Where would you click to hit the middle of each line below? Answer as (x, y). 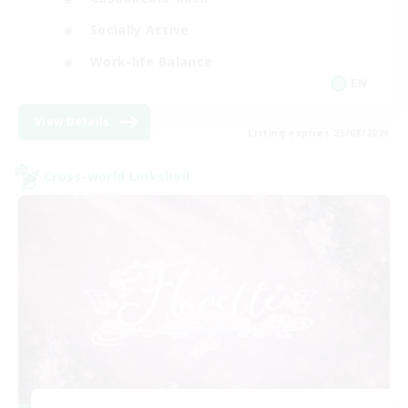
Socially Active (140, 30)
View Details (72, 121)
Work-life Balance (152, 62)
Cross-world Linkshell (117, 177)
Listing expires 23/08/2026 (319, 133)
